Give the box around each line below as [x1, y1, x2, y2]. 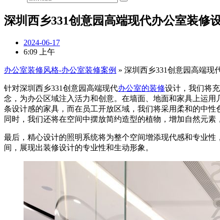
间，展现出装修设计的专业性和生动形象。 [4, 143, 153, 152]
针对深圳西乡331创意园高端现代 [4, 83, 118, 92]
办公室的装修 [118, 83, 165, 92]
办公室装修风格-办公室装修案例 [4, 65, 116, 74]
